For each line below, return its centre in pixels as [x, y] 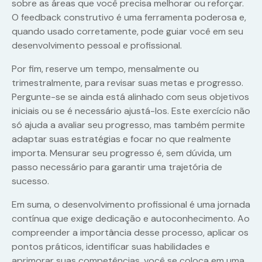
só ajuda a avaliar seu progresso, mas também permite [128, 125]
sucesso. [30, 181]
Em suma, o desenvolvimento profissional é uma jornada [131, 205]
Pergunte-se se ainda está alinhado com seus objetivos [130, 97]
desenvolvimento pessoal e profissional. [97, 46]
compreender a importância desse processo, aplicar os [130, 233]
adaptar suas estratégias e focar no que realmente [121, 139]
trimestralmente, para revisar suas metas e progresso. [127, 83]
